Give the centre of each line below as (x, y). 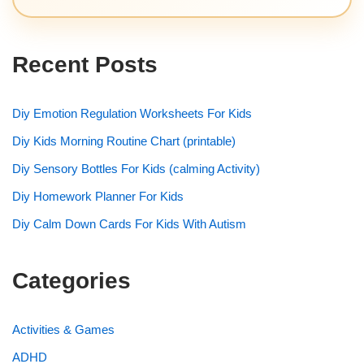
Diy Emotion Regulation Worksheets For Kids (132, 113)
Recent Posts (85, 64)
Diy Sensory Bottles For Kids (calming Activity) (136, 168)
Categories (71, 280)
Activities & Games (63, 329)
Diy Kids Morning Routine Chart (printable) (124, 141)
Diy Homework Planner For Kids (98, 196)
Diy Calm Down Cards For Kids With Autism (129, 223)
